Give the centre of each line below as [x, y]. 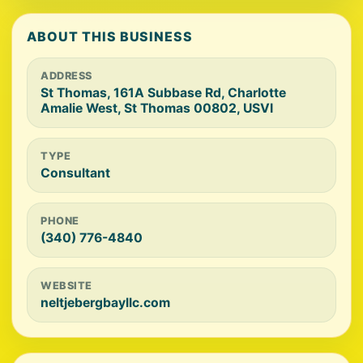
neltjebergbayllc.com [105, 303]
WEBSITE [66, 286]
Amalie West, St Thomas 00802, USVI [157, 108]
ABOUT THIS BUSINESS [110, 36]
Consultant [75, 173]
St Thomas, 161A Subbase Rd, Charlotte [163, 93]
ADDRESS [66, 76]
